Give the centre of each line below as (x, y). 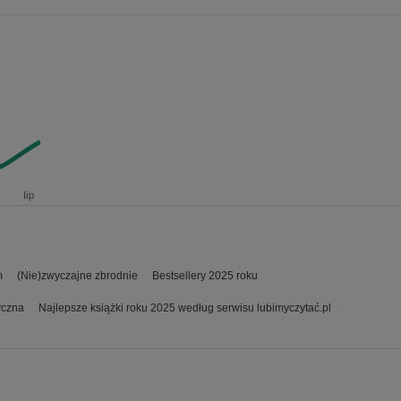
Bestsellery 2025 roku (205, 276)
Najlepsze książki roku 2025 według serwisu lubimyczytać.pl (185, 308)
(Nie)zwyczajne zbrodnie (77, 276)
